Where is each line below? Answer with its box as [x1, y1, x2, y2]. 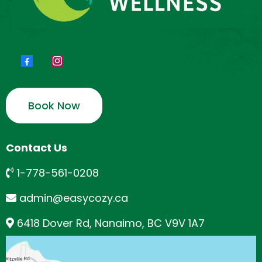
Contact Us [6, 140, 67, 156]
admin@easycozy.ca [19, 191, 128, 206]
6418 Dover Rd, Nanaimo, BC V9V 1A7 [17, 216, 205, 231]
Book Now [28, 98, 80, 113]
